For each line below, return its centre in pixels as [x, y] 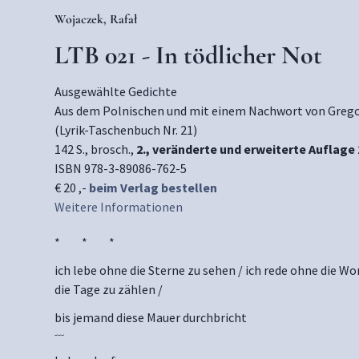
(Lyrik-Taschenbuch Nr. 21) [125, 130]
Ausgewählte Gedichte [115, 91]
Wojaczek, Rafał [95, 19]
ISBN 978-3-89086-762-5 [120, 168]
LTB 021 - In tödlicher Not [188, 55]
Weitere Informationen [118, 207]
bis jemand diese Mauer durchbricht [150, 317]
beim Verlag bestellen [153, 188]
